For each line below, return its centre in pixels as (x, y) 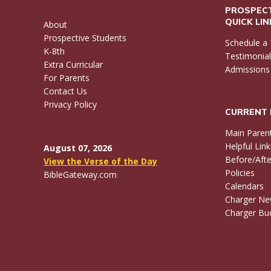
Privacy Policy (70, 104)
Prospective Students (85, 38)
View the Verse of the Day (100, 161)
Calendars (244, 186)
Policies (240, 172)
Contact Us (65, 91)
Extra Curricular (73, 64)
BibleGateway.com (80, 174)
